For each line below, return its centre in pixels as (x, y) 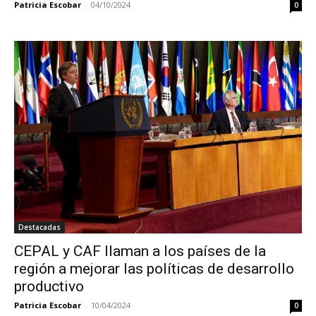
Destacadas (39, 227)
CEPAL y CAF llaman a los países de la (140, 251)
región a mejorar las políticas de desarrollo (154, 268)
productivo (51, 286)
